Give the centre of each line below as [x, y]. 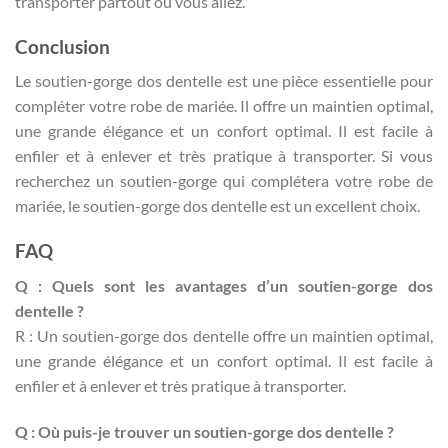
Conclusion [62, 46]
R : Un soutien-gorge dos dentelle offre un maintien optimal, [224, 335]
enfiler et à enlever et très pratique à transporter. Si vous [224, 156]
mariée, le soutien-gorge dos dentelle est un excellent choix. [217, 206]
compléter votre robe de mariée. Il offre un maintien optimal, [224, 106]
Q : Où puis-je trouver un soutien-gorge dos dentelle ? [204, 431]
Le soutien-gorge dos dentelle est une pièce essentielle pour [224, 81]
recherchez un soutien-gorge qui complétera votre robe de [224, 181]
